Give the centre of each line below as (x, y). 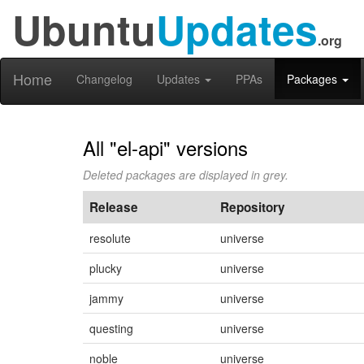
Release (114, 207)
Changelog (104, 79)
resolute (110, 238)
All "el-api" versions (165, 147)
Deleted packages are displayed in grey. (186, 175)
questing (111, 328)
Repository (253, 207)
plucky (106, 268)
